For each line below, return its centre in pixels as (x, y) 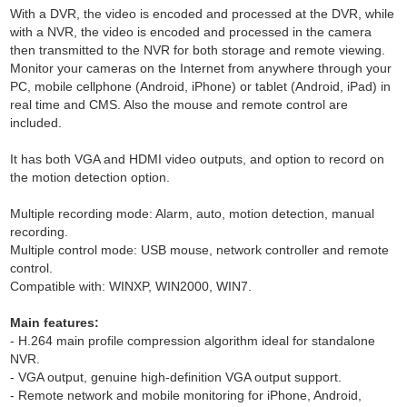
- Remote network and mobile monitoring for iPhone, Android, (186, 395)
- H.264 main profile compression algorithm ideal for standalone (193, 341)
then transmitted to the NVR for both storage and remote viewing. (198, 50)
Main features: (55, 323)
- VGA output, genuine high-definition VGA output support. (176, 377)
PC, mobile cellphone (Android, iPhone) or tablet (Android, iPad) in (201, 86)
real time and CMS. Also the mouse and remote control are (179, 104)
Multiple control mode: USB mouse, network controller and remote (200, 250)
